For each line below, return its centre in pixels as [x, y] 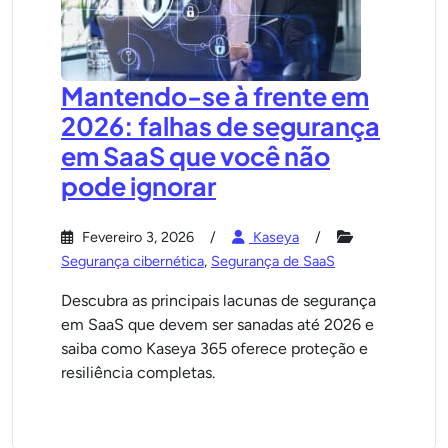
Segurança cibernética [132, 261]
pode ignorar [138, 186]
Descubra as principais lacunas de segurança [218, 300]
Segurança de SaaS [273, 261]
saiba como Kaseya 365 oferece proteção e [214, 348]
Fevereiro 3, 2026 [136, 237]
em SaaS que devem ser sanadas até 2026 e [217, 324]
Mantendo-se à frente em [215, 96]
